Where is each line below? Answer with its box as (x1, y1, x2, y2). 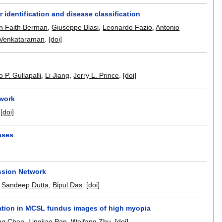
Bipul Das (53, 180, 83, 189)
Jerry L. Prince (73, 71, 119, 80)
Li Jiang (45, 71, 70, 80)
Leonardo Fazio (103, 23, 153, 31)
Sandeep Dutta (1, 180, 49, 189)
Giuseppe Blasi (52, 23, 99, 31)
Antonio (156, 23, 180, 31)
